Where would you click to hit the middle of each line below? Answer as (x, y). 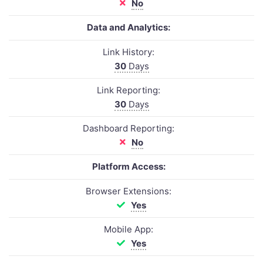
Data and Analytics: (129, 27)
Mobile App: (129, 229)
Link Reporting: (129, 90)
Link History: (129, 52)
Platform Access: (129, 166)
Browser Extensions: (129, 191)
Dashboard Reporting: (129, 128)
